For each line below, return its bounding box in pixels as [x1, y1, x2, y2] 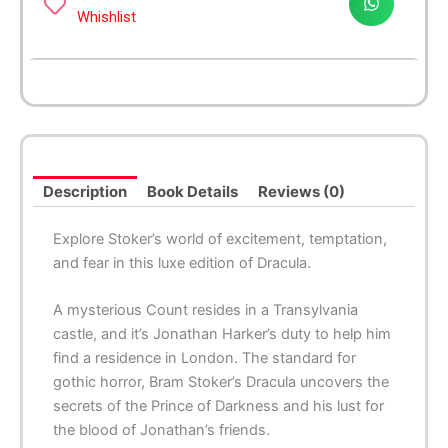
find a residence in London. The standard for [53, 349, 356, 368]
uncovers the [300, 373, 389, 392]
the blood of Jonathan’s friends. [53, 421, 270, 440]
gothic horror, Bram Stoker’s [53, 373, 246, 392]
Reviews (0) [258, 182, 345, 202]
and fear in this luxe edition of [53, 254, 257, 273]
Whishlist [76, 7, 136, 26]
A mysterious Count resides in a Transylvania [53, 301, 358, 320]
